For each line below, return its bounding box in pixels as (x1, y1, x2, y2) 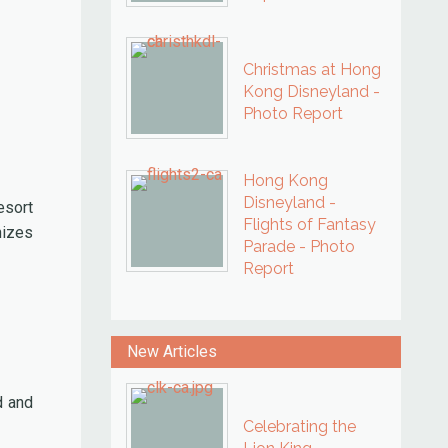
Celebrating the (243, 417, 356, 436)
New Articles (127, 342, 217, 361)
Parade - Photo (243, 237, 355, 256)
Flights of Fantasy (243, 215, 376, 234)
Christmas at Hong (243, 60, 381, 79)
